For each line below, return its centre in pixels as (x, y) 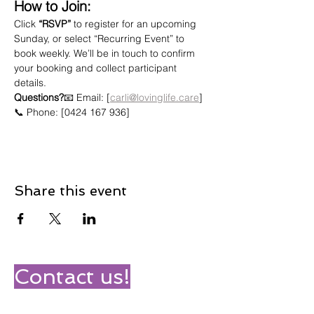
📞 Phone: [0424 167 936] (72, 112)
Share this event (70, 191)
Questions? (39, 97)
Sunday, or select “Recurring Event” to (101, 39)
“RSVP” (55, 24)
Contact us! (72, 277)
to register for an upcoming (135, 24)
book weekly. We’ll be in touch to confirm (106, 53)
